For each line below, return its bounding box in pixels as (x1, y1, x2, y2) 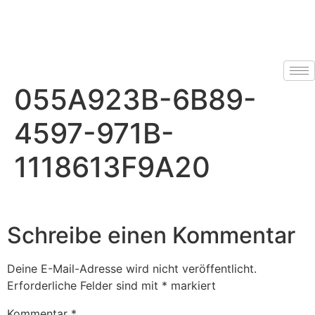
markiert (167, 278, 216, 293)
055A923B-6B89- (14, 82, 257, 117)
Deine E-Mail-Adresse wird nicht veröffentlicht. (7, 262, 257, 276)
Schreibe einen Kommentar (7, 221, 295, 250)
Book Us (17, 25, 54, 36)
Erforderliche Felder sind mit (7, 278, 162, 293)
